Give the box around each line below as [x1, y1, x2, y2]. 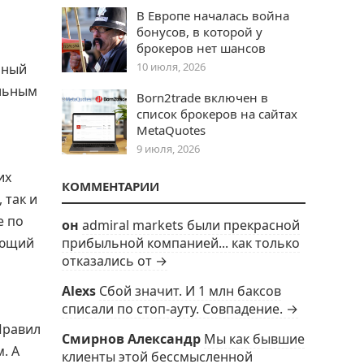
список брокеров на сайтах [136, 106, 297, 122]
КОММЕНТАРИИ [62, 178, 159, 194]
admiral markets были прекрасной [82, 216, 300, 234]
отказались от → [62, 252, 167, 270]
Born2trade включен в [136, 89, 268, 106]
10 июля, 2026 [136, 59, 206, 74]
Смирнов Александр [62, 330, 201, 348]
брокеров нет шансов [136, 40, 266, 56]
